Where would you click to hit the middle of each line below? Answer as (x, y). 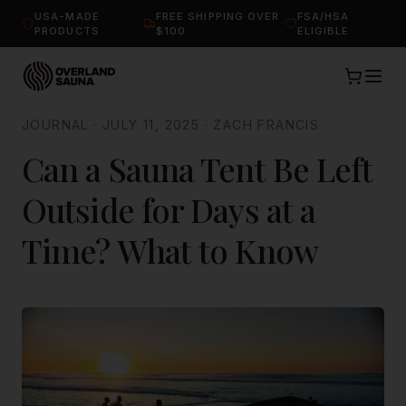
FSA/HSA (323, 16)
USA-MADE (67, 16)
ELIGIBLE (323, 31)
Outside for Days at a (169, 209)
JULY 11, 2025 (151, 125)
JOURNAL (55, 125)
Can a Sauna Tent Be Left (198, 169)
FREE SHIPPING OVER (217, 16)
